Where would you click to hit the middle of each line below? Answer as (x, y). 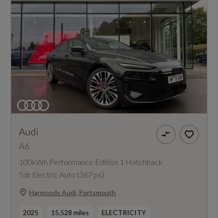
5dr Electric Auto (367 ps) (62, 175)
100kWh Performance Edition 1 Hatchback (91, 162)
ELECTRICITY (124, 213)
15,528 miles (70, 213)
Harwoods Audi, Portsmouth (73, 192)
